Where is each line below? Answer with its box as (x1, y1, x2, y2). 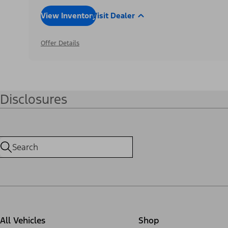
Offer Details (41, 39, 79, 47)
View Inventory (41, 10, 96, 20)
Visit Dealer (92, 10, 135, 20)
